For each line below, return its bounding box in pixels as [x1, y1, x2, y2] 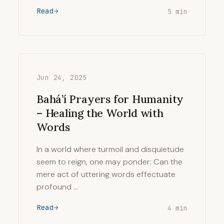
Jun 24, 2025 [36, 73, 87, 82]
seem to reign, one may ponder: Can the [36, 156, 182, 167]
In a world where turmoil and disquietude [36, 144, 184, 154]
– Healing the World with [36, 106, 163, 120]
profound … [36, 181, 78, 192]
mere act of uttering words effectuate [36, 169, 175, 179]
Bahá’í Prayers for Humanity [36, 92, 184, 106]
